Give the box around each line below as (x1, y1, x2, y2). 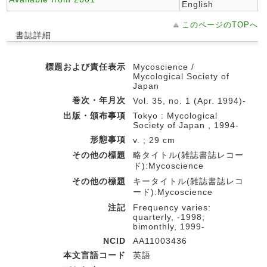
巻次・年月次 (72, 95, 126, 105)
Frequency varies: (133, 203, 211, 212)
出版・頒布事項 (63, 111, 126, 120)
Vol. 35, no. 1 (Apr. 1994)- (133, 96, 246, 105)
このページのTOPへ (182, 20, 258, 29)
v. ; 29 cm (133, 135, 175, 145)
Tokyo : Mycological (133, 111, 218, 120)
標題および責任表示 (45, 62, 126, 72)
